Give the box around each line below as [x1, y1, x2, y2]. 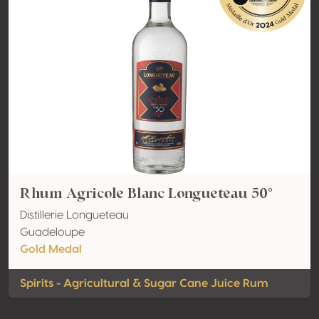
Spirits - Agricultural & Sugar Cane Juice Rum [20, 278, 268, 289]
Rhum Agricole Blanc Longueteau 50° [20, 183, 273, 203]
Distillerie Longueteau [20, 209, 129, 221]
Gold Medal [20, 244, 82, 255]
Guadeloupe [20, 226, 85, 238]
